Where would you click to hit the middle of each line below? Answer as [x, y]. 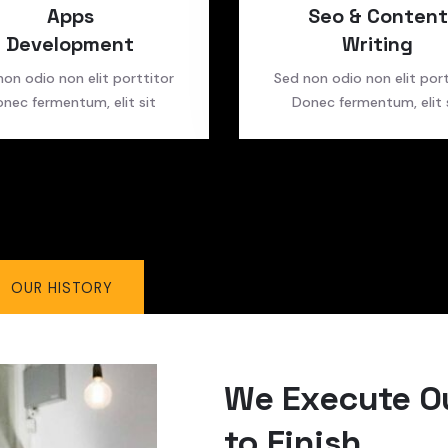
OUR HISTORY [62, 288]
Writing [378, 44]
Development [70, 44]
